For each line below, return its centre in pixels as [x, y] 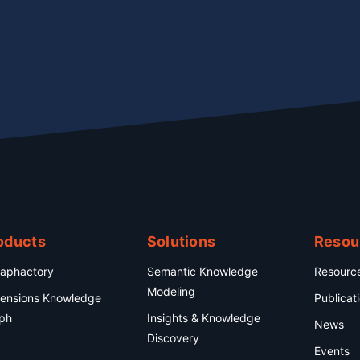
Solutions [181, 241]
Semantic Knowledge [202, 271]
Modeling [171, 291]
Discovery [173, 338]
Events [331, 351]
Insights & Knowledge [203, 318]
